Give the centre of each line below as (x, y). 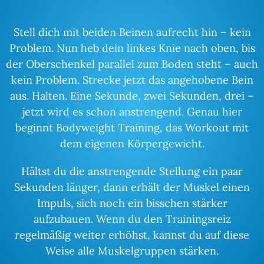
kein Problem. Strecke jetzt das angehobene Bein (132, 80)
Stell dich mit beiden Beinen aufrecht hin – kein (132, 32)
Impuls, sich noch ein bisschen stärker (132, 203)
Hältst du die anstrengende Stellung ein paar (132, 171)
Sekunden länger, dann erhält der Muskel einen (132, 187)
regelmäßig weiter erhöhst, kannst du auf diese (132, 235)
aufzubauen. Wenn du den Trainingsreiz (132, 219)
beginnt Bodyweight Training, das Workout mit (132, 128)
